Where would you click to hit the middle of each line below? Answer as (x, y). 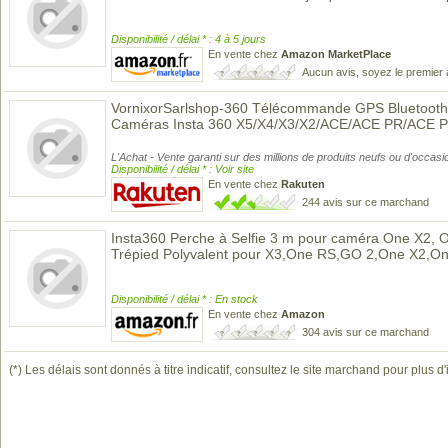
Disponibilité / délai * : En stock (184, 299)
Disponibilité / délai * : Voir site (182, 169)
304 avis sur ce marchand (365, 332)
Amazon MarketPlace (336, 54)
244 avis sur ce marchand (365, 202)
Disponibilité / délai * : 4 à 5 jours (188, 39)
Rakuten (303, 184)
